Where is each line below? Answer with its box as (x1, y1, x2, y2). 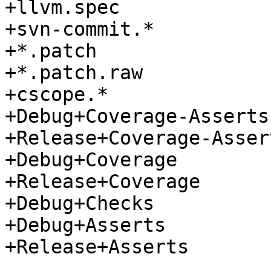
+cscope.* (5, 83, 108, 106)
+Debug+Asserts (5, 214, 166, 237)
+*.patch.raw (5, 62, 143, 84)
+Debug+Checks (5, 192, 154, 215)
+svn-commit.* (5, 18, 154, 41)
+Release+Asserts (5, 236, 189, 258)
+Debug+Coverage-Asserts (5, 105, 269, 128)
